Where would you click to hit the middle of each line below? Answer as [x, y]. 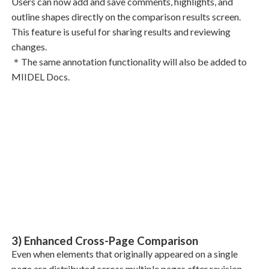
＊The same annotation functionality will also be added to [129, 61]
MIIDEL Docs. [40, 76]
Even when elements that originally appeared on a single [124, 253]
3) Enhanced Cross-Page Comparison [104, 240]
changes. [29, 46]
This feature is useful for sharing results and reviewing [121, 31]
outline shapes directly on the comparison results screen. [126, 16]
